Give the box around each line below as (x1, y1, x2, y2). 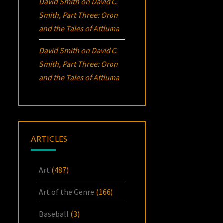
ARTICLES (31, 133, 68, 143)
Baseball (39, 208, 69, 219)
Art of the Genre (39, 186, 95, 197)
